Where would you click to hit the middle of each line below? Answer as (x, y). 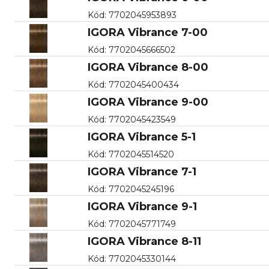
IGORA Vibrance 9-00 (148, 102)
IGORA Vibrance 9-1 (142, 206)
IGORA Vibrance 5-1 (141, 137)
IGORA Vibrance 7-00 (147, 32)
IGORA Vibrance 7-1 (142, 171)
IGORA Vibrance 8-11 (144, 241)
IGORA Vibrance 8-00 (148, 67)
